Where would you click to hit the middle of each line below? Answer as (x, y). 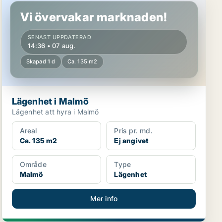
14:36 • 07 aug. (52, 46)
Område (33, 164)
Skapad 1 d (41, 61)
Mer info (104, 198)
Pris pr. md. (133, 131)
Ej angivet (131, 140)
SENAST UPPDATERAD (59, 37)
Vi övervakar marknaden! (94, 17)
